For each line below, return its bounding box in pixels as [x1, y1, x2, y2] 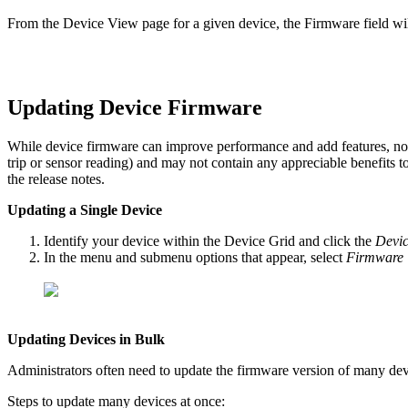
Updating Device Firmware [7, 95, 262, 119]
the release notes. [7, 170, 105, 187]
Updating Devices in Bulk [7, 331, 165, 347]
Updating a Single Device [7, 201, 162, 218]
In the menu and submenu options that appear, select [44, 249, 346, 265]
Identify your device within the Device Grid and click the [44, 232, 375, 249]
